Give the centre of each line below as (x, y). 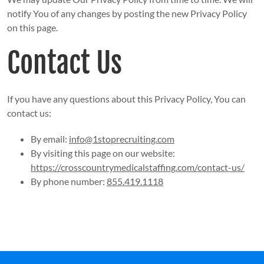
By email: (49, 139)
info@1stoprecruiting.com (121, 139)
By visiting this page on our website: (103, 153)
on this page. (32, 28)
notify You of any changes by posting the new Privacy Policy (127, 14)
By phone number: (68, 181)
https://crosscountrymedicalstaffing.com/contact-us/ (137, 167)
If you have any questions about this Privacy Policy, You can (126, 99)
